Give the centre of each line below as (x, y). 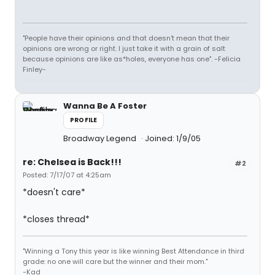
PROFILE (84, 120)
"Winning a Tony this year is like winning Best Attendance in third (134, 251)
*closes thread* (56, 219)
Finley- (34, 69)
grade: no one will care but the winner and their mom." (115, 261)
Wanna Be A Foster (105, 106)
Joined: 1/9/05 (173, 138)
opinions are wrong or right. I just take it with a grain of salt (124, 48)
